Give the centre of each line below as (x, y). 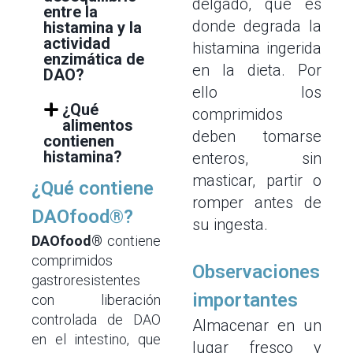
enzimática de (94, 59)
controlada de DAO (96, 320)
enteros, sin (257, 158)
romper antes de (257, 203)
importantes (245, 300)
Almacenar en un (257, 325)
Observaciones (256, 272)
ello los (257, 92)
